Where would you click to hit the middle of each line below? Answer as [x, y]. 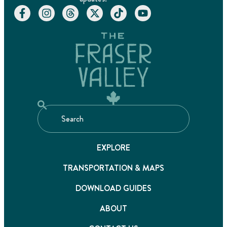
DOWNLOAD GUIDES [113, 188]
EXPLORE [113, 148]
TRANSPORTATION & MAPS [113, 168]
